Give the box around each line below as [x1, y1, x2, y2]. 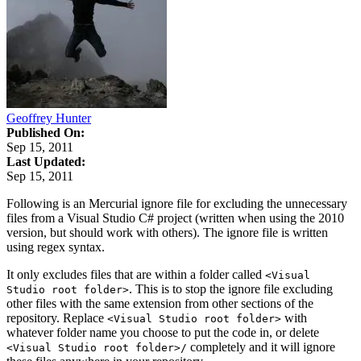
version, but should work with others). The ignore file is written [6, 225, 328, 239]
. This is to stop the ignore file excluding [129, 281, 333, 296]
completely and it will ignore [187, 339, 335, 354]
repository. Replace [6, 310, 107, 325]
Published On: [6, 125, 85, 139]
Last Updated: [6, 154, 85, 168]
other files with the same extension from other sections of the [6, 296, 313, 310]
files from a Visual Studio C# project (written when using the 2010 [6, 210, 344, 225]
